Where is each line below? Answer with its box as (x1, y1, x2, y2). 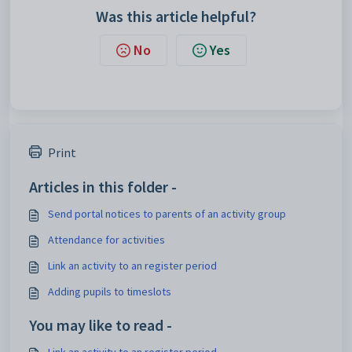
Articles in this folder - (29, 177, 177, 197)
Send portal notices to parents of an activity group (48, 207, 286, 222)
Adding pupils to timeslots (48, 284, 171, 299)
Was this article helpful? (96, 6, 256, 27)
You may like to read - (29, 315, 172, 335)
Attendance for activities (48, 233, 165, 247)
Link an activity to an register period (48, 258, 217, 273)
